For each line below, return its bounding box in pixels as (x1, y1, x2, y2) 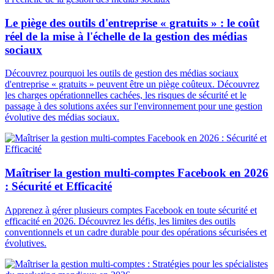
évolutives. (5, 237, 46, 248)
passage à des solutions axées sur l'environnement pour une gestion (5, 101, 262, 112)
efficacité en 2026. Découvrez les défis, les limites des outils (5, 215, 235, 226)
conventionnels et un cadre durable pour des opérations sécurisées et (5, 226, 267, 237)
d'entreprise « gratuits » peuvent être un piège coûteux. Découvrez (5, 79, 259, 90)
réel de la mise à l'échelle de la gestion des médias (5, 29, 247, 43)
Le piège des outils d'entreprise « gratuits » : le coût (5, 16, 259, 29)
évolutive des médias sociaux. (5, 112, 119, 123)
